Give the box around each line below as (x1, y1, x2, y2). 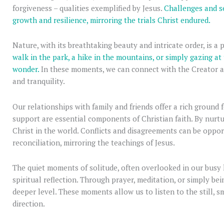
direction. (12, 198, 45, 208)
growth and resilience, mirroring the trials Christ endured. (12, 15, 214, 25)
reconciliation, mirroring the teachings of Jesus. (12, 137, 175, 147)
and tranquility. (12, 76, 65, 86)
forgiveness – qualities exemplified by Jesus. (12, 3, 164, 13)
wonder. (12, 64, 39, 74)
